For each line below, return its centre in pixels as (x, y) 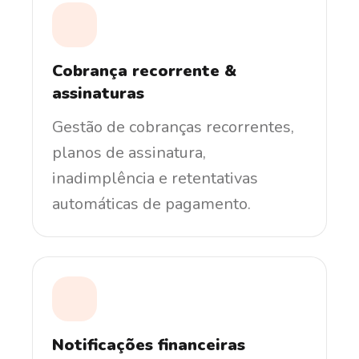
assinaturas (98, 93)
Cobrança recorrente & (144, 71)
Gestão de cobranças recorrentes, (173, 127)
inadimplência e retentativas (155, 178)
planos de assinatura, (129, 152)
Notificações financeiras (149, 345)
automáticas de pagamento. (151, 204)
